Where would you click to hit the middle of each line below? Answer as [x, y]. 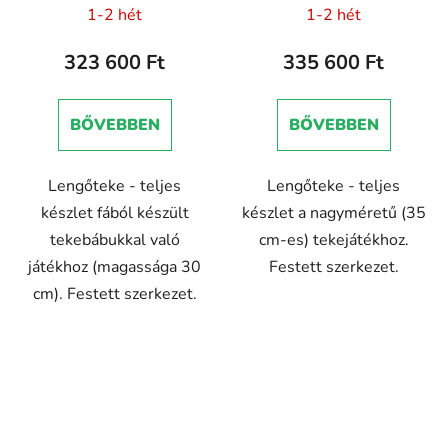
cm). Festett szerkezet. [114, 293]
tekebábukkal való [114, 239]
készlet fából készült [114, 212]
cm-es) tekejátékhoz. [333, 239]
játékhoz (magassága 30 [114, 266]
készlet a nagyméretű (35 [333, 212]
